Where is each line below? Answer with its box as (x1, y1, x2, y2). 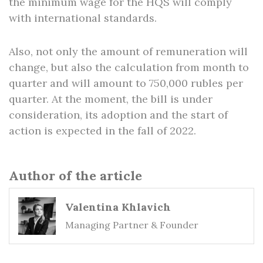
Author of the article (9, 167, 142, 184)
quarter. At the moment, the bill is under (9, 92, 213, 106)
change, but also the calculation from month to (9, 60, 249, 74)
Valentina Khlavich (65, 200, 171, 214)
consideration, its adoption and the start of (9, 108, 228, 122)
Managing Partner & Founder (65, 219, 198, 231)
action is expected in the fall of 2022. (9, 124, 196, 137)
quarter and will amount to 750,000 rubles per (9, 76, 243, 90)
